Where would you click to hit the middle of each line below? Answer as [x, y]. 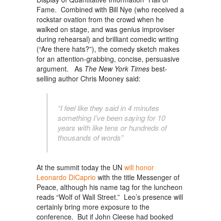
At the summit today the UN [80, 167]
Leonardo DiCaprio [67, 177]
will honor [139, 167]
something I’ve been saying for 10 [111, 118]
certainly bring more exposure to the [93, 207]
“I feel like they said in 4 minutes [109, 108]
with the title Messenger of [139, 177]
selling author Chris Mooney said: [89, 79]
